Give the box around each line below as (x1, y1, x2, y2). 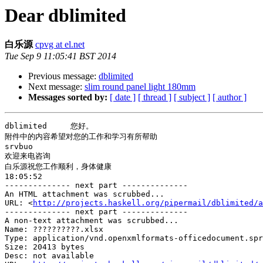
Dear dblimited (5, 5, 126, 26)
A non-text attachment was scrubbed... (5, 216, 178, 225)
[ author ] (213, 92, 247, 103)
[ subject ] (174, 92, 210, 103)
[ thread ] (138, 92, 171, 103)
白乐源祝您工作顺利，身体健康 (5, 162, 112, 171)
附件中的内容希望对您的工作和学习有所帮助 (5, 132, 157, 141)
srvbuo (5, 142, 33, 151)
